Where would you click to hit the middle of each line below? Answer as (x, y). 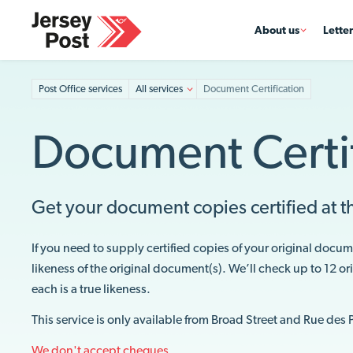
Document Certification (254, 89)
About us (277, 30)
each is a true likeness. (91, 289)
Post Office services (80, 89)
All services (159, 89)
